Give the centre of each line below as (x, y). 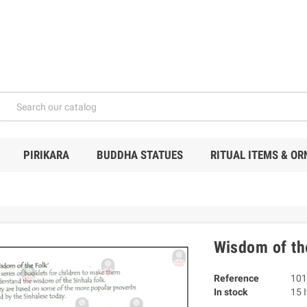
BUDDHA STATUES (139, 155)
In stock (230, 292)
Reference (236, 279)
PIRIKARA (46, 155)
